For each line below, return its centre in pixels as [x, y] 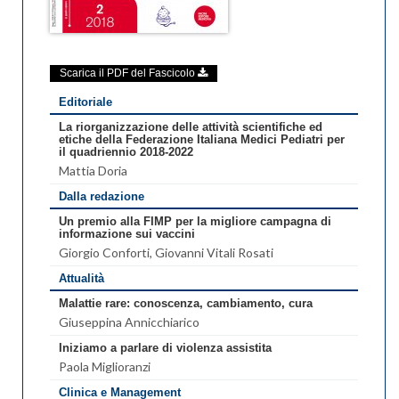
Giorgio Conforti [104, 252]
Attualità [81, 278]
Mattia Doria [93, 170]
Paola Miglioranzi [105, 366]
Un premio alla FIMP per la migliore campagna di [195, 221]
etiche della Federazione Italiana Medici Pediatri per [202, 139]
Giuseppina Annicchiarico [129, 322]
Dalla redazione [102, 196]
